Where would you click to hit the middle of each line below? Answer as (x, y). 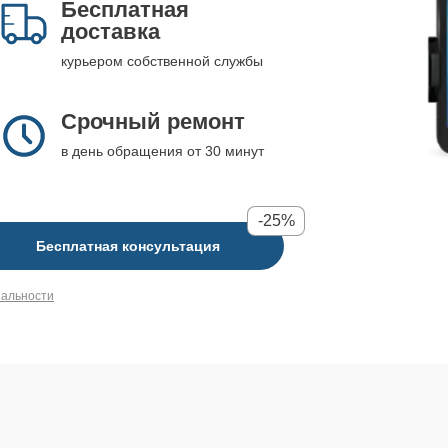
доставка (110, 31)
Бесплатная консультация (128, 246)
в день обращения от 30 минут (162, 151)
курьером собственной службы (162, 61)
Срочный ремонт (153, 121)
